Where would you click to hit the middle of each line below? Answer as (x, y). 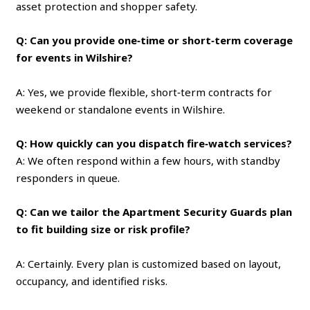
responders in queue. (68, 177)
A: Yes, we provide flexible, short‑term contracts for (144, 92)
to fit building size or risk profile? (103, 229)
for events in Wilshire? (75, 57)
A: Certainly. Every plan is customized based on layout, (149, 263)
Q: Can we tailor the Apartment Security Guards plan (154, 211)
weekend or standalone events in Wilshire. (121, 109)
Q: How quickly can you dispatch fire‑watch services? (154, 143)
